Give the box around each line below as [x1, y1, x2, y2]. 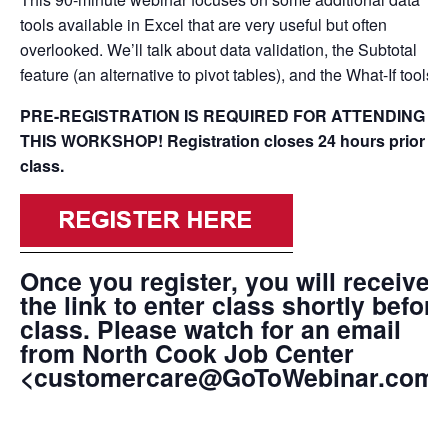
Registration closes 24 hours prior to [167, 128, 444, 152]
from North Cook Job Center [20, 334, 354, 371]
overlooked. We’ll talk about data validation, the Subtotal [20, 37, 417, 61]
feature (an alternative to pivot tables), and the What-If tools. [20, 62, 438, 86]
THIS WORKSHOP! [20, 128, 167, 152]
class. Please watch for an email [20, 310, 401, 347]
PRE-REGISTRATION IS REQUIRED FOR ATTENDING [20, 103, 425, 127]
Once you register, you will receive [20, 262, 430, 299]
